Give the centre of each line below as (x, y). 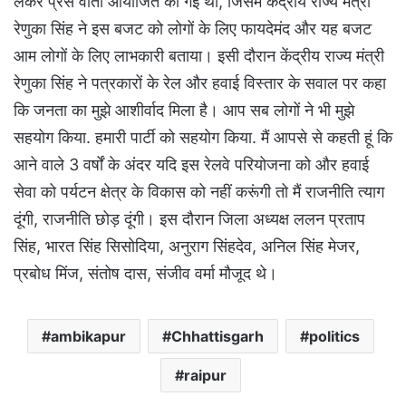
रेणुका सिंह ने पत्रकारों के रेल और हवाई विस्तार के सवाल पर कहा (200, 82)
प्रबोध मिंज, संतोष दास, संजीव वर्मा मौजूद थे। (145, 273)
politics (334, 336)
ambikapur (88, 336)
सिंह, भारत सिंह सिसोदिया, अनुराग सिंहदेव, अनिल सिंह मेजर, (187, 246)
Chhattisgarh (217, 336)
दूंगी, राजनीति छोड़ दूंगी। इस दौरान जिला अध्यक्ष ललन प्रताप (189, 218)
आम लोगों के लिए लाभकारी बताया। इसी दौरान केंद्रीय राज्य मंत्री (199, 55)
